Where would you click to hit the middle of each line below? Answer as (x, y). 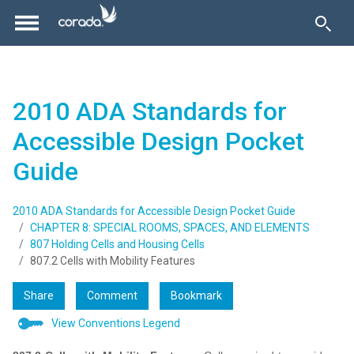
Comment (112, 296)
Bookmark (196, 296)
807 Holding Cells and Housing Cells (117, 245)
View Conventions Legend (116, 324)
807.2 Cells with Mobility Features (113, 261)
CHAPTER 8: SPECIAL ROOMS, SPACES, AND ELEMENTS (170, 228)
